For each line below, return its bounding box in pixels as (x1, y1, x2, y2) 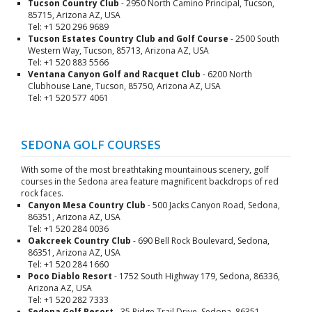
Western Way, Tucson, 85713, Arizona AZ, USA (28, 45, 209, 56)
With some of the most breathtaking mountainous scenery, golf (21, 164, 269, 175)
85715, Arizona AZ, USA (28, 9, 120, 21)
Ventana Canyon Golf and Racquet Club (28, 68, 201, 80)
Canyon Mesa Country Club (28, 199, 146, 211)
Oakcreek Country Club (28, 235, 131, 247)
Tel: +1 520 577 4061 (28, 92, 109, 104)
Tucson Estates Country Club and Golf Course (28, 33, 228, 45)
